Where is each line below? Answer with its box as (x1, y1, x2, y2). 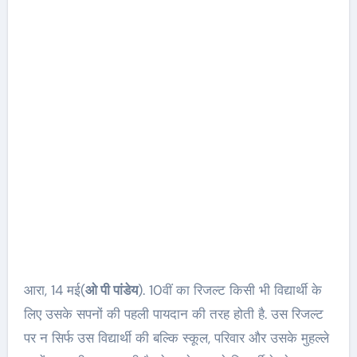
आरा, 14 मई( (23, 281, 85, 299)
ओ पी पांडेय (84, 281, 138, 299)
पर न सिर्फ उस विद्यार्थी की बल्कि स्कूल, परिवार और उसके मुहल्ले (23, 329, 329, 347)
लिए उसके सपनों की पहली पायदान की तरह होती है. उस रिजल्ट (23, 305, 324, 323)
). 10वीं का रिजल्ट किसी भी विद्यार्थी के (137, 281, 322, 299)
